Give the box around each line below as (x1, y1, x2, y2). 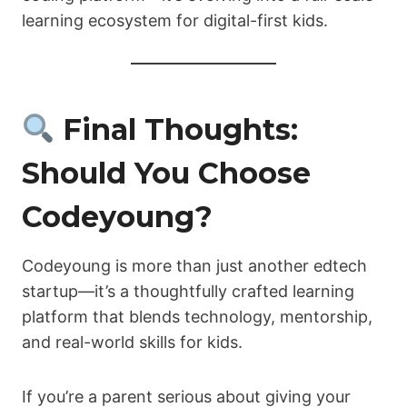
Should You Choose (22, 155, 311, 192)
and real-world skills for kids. (22, 333, 243, 352)
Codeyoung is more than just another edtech (22, 256, 367, 276)
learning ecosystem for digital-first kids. (22, 11, 328, 31)
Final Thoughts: (55, 112, 299, 148)
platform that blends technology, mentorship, (22, 307, 372, 327)
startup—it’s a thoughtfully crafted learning (22, 282, 354, 302)
